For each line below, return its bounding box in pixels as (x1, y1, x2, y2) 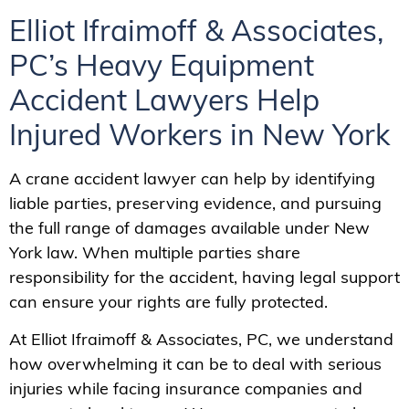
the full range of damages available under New (9, 216, 370, 238)
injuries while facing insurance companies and (9, 377, 362, 399)
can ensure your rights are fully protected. (9, 290, 328, 312)
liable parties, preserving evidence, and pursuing (9, 192, 382, 214)
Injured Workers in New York (9, 115, 390, 152)
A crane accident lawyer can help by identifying (9, 167, 375, 189)
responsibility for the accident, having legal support (9, 266, 400, 288)
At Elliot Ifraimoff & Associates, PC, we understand (9, 328, 393, 350)
